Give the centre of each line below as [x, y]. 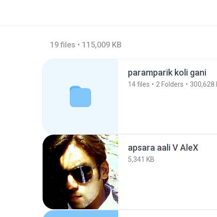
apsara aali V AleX [163, 147]
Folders [172, 84]
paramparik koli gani [167, 72]
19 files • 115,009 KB [86, 45]
